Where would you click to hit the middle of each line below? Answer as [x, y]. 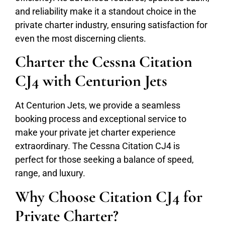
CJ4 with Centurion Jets [91, 81]
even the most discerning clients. [81, 38]
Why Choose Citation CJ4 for [109, 196]
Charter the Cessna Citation [104, 62]
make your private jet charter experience [95, 133]
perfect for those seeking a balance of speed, [104, 160]
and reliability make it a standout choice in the [106, 11]
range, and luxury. [50, 173]
